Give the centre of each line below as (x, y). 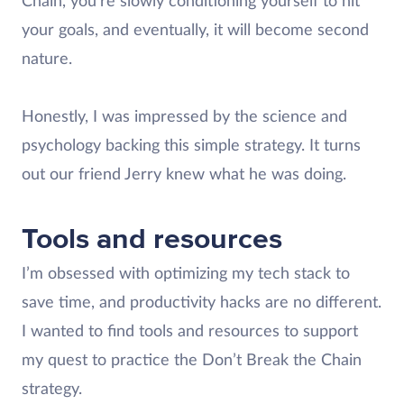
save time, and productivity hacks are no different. (202, 303)
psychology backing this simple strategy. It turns (191, 146)
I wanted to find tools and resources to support (190, 332)
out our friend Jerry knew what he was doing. (186, 175)
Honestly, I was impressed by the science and (184, 117)
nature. (49, 60)
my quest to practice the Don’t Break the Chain (192, 361)
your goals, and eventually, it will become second (195, 31)
